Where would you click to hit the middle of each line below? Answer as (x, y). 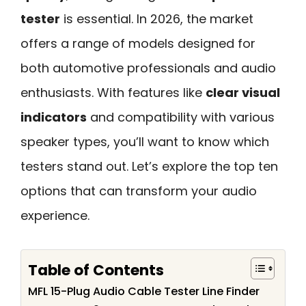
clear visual (243, 93)
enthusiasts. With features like (113, 93)
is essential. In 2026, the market (157, 19)
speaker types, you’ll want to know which (145, 142)
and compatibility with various (181, 117)
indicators (54, 117)
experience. (55, 215)
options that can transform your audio (139, 191)
